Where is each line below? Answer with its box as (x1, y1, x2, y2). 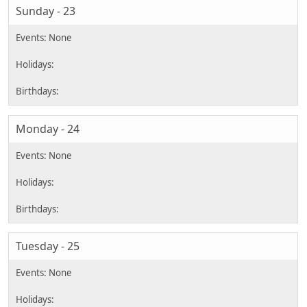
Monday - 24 (16, 121, 79, 136)
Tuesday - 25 (16, 238, 79, 254)
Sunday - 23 (16, 3, 75, 19)
